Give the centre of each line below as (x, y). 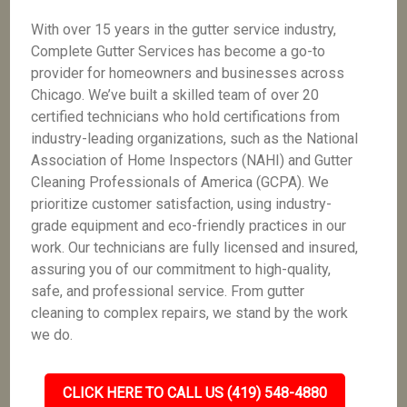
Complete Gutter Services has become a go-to (179, 51)
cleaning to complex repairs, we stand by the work (190, 313)
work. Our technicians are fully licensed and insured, (195, 248)
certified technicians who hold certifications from (186, 117)
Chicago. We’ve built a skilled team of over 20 (175, 95)
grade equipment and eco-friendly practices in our (189, 226)
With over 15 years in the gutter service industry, (184, 30)
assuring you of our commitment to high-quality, (181, 269)
